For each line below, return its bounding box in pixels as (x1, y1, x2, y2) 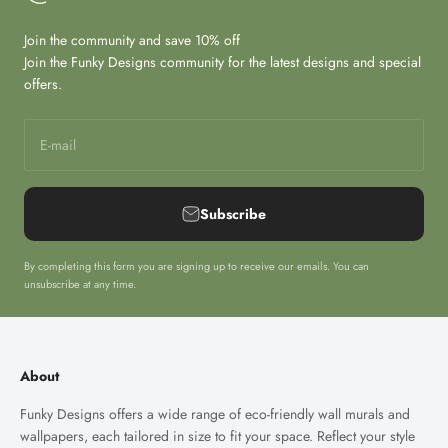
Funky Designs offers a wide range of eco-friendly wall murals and (20, 403, 410, 424)
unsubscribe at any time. (24, 275, 136, 292)
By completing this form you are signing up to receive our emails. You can (24, 257, 369, 274)
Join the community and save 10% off (24, 29, 240, 50)
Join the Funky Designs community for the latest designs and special (24, 51, 421, 72)
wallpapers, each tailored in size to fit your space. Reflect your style (20, 425, 415, 446)
